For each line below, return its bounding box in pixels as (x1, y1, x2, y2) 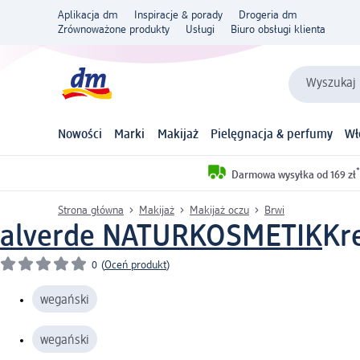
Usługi (186, 24, 215, 35)
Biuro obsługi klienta (231, 24, 325, 35)
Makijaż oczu (190, 204, 249, 216)
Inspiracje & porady (134, 10, 223, 21)
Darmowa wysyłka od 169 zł (231, 169, 356, 181)
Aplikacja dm (58, 10, 118, 21)
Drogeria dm (239, 10, 297, 21)
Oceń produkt (104, 259, 166, 271)
